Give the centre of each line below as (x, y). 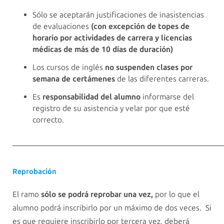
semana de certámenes (74, 79)
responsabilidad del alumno (91, 97)
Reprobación (34, 171)
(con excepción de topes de (140, 26)
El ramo (27, 194)
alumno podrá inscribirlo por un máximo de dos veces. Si (112, 208)
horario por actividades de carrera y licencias (112, 37)
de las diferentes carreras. (162, 79)
